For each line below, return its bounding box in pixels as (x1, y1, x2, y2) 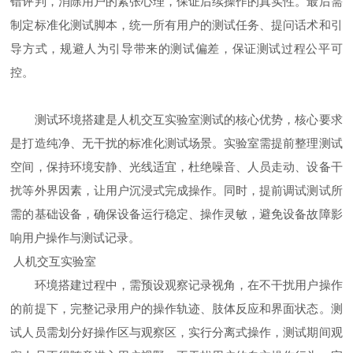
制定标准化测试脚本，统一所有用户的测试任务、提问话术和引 (10, 17, 343, 32)
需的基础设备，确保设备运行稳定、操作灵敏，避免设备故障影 (10, 206, 343, 221)
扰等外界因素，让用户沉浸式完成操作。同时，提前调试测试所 (10, 183, 343, 197)
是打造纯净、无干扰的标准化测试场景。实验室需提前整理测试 (10, 136, 343, 150)
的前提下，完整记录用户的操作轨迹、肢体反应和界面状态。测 (10, 301, 343, 315)
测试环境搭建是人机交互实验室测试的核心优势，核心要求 (10, 112, 343, 126)
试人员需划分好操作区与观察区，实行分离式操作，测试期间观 (10, 325, 343, 339)
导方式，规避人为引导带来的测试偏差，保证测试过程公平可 (10, 41, 343, 55)
